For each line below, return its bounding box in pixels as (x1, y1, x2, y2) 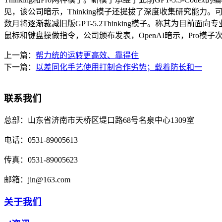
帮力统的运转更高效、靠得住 (36, 51, 139, 60)
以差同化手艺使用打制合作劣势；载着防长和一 (36, 63, 202, 72)
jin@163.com (28, 175, 70, 184)
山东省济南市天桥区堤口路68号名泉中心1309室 (28, 115, 194, 124)
